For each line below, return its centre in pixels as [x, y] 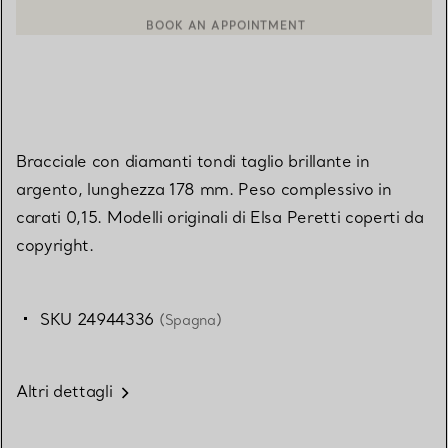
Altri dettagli [64, 391]
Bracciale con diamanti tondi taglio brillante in [193, 161]
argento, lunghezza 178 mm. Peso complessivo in [204, 189]
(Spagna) [190, 320]
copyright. [55, 245]
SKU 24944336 [99, 319]
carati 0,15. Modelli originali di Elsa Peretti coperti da [220, 217]
